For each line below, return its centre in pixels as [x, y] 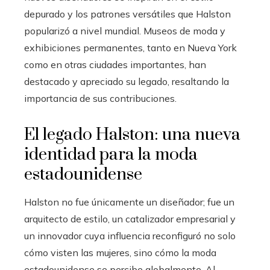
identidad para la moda [111, 154]
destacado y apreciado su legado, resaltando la [127, 81]
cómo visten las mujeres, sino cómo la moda [120, 252]
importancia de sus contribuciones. [100, 98]
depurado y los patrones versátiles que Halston [127, 14]
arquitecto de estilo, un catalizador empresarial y [130, 218]
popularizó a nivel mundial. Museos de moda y [125, 30]
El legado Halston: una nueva [132, 134]
